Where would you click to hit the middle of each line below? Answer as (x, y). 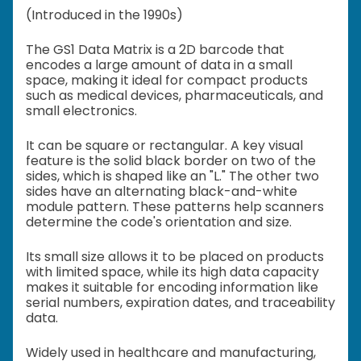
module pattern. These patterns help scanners (175, 206)
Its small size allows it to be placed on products (175, 256)
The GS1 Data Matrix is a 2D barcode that (155, 49)
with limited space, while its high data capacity (172, 272)
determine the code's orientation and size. (159, 222)
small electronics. (81, 110)
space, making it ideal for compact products (167, 80)
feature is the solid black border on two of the (171, 160)
